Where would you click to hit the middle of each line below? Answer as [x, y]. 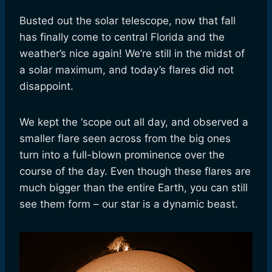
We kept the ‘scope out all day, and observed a [134, 122]
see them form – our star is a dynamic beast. [129, 204]
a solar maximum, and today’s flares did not [127, 70]
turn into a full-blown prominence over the [122, 155]
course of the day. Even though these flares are [135, 172]
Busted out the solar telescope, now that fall [127, 21]
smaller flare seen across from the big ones [125, 139]
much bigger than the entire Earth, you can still [134, 188]
